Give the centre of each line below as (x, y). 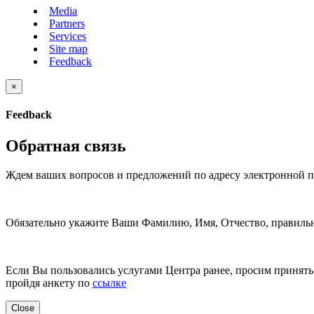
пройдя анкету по (49, 283)
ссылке (109, 283)
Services (68, 36)
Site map (68, 49)
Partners (67, 23)
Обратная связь (66, 145)
